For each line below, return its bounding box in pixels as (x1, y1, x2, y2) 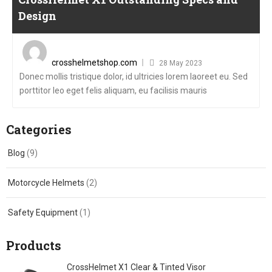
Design (18, 8, 56, 23)
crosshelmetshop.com (52, 57, 137, 67)
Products (6, 237, 61, 253)
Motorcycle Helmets (8, 177, 84, 188)
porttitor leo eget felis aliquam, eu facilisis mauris (19, 85, 207, 95)
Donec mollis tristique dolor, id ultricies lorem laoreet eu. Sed (19, 71, 248, 81)
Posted (163, 38, 186, 47)
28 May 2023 (159, 58, 202, 67)
